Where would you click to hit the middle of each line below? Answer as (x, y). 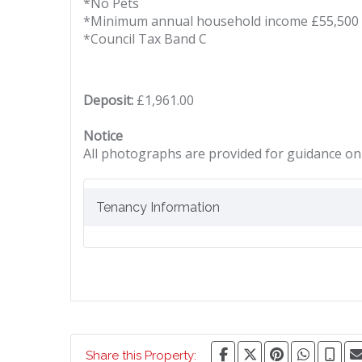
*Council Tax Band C (145, 39)
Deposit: (108, 100)
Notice (103, 136)
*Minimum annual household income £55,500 (221, 21)
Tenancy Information (158, 208)
